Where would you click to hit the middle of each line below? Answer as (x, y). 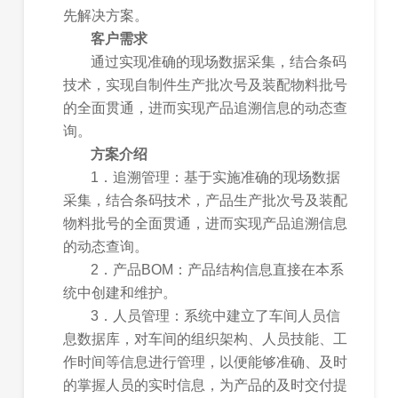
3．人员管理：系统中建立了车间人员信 (216, 316)
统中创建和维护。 (120, 293)
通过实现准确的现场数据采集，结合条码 (219, 62)
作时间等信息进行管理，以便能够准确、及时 (206, 362)
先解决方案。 (106, 16)
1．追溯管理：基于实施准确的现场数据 (216, 178)
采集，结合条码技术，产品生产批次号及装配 (206, 201)
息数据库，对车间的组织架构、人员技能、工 (206, 339)
